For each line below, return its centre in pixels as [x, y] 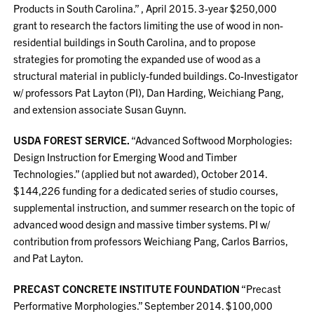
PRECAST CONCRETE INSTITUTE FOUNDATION [127, 288]
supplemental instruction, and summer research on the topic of [155, 207]
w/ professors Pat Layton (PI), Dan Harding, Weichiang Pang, [149, 92]
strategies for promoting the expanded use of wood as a [137, 59]
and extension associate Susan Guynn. [100, 109]
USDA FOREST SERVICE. [72, 140]
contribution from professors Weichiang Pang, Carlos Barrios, [151, 241]
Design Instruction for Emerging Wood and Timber [125, 157]
